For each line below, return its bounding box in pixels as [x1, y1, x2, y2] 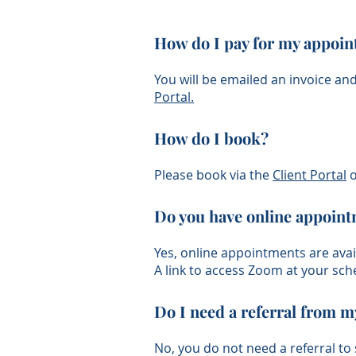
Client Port [273, 166, 336, 184]
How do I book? [154, 127, 269, 149]
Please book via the [154, 166, 273, 184]
